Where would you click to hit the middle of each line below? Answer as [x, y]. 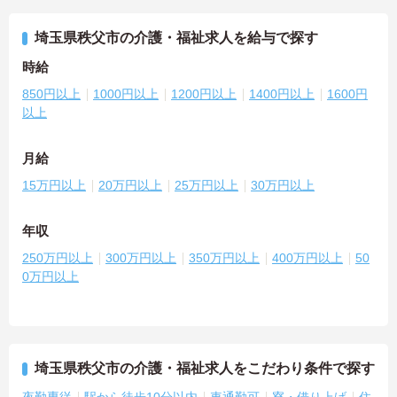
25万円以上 [206, 185]
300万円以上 [141, 257]
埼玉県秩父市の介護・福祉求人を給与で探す [176, 37]
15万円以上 [54, 185]
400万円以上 [307, 257]
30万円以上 [283, 185]
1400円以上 [282, 93]
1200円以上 [204, 93]
